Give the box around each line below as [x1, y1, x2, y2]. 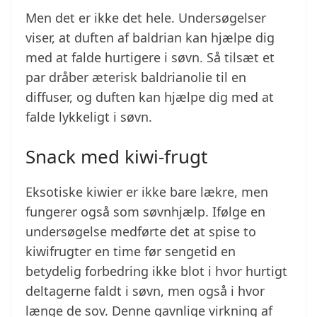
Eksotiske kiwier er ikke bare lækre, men [25, 183, 268, 201]
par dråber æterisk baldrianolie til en [25, 69, 246, 86]
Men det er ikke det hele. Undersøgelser [25, 9, 266, 27]
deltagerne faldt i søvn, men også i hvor [25, 282, 265, 300]
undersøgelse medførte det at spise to [25, 223, 256, 241]
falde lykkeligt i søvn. [25, 108, 152, 126]
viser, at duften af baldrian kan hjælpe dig [25, 29, 275, 47]
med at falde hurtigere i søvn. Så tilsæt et [25, 49, 275, 67]
